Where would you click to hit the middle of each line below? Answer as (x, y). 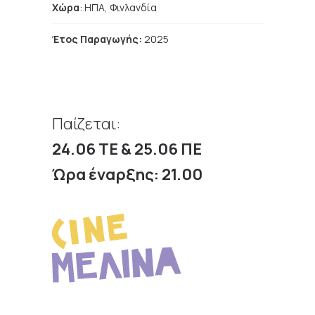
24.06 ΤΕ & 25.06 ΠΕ (127, 149)
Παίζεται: (86, 124)
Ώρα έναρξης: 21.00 (127, 174)
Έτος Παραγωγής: (97, 39)
